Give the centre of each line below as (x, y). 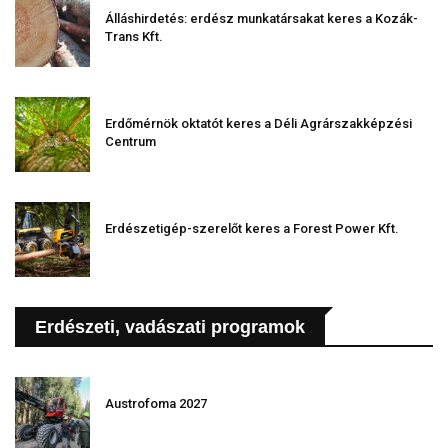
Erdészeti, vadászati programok (170, 327)
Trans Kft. (134, 37)
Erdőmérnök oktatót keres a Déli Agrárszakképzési (258, 124)
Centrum (130, 142)
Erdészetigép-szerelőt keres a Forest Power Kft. (252, 229)
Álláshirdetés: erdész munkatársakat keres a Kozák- (261, 19)
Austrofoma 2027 (156, 404)
